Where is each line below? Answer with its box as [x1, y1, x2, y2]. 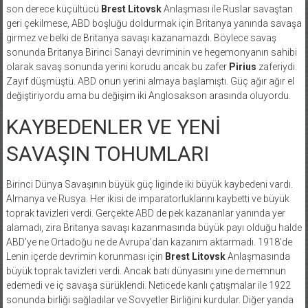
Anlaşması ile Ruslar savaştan [161, 3, 293, 14]
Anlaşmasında [225, 250, 290, 262]
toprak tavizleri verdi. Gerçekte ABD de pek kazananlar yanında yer [5, 207, 285, 219]
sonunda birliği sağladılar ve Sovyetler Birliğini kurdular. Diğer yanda [5, 294, 294, 305]
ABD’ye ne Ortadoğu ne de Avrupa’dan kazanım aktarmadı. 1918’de [5, 236, 292, 247]
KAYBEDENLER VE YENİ [5, 114, 221, 139]
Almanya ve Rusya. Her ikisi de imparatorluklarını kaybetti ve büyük [5, 192, 289, 204]
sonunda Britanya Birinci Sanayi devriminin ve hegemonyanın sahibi [5, 46, 297, 58]
